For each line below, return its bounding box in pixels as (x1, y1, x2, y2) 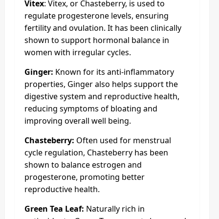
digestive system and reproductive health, (24, 90, 179, 102)
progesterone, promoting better (24, 171, 145, 182)
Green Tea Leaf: (24, 203, 84, 214)
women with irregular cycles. (24, 46, 131, 58)
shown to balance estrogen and (24, 159, 142, 170)
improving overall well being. (24, 115, 131, 126)
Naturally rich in (84, 203, 145, 214)
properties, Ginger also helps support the (24, 78, 178, 89)
